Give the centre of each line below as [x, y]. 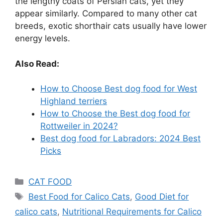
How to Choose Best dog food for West [119, 89]
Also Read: [37, 63]
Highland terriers [74, 101]
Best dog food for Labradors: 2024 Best [120, 138]
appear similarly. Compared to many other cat [106, 13]
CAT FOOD [50, 182]
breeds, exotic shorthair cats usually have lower [111, 26]
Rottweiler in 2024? [79, 126]
